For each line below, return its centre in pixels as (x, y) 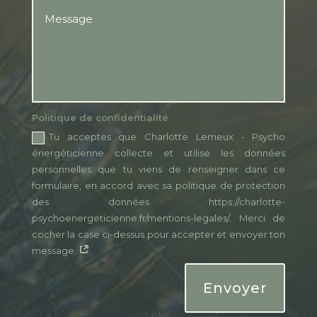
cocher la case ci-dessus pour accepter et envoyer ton (159, 235)
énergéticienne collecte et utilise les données (159, 153)
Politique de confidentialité (100, 117)
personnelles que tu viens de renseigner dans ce (159, 169)
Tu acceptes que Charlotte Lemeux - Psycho (167, 137)
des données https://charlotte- (159, 202)
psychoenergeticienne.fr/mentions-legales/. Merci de (159, 218)
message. (56, 251)
